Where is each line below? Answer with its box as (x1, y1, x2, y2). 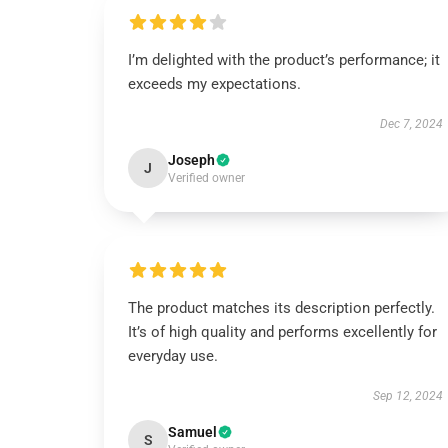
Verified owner (168, 171, 245, 185)
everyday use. (128, 347, 218, 365)
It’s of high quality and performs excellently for (128, 323, 437, 341)
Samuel (168, 424, 217, 440)
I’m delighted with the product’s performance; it (128, 51, 440, 69)
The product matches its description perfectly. (128, 299, 435, 317)
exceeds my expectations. (128, 75, 301, 93)
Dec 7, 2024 (379, 117, 443, 131)
